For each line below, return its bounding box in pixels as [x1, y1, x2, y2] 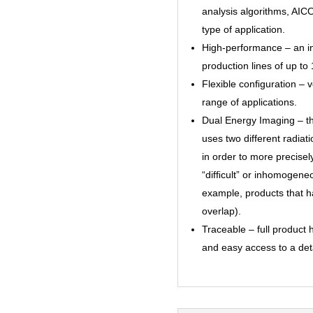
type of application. [201, 23, 285, 35]
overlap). [201, 205, 241, 217]
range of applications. [201, 96, 297, 108]
